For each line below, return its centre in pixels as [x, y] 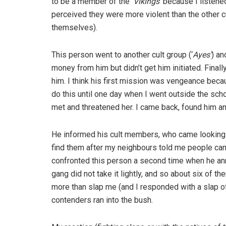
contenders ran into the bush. [102, 200]
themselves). [74, 28]
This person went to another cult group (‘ [122, 55]
